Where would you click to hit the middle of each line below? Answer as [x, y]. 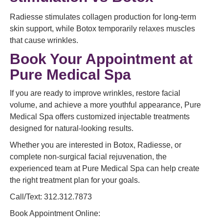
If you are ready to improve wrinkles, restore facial [95, 93]
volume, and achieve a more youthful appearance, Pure [105, 105]
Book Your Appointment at [101, 59]
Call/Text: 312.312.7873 [51, 197]
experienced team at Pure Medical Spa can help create [105, 168]
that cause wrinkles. [44, 40]
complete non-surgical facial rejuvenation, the [88, 157]
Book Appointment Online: [55, 213]
